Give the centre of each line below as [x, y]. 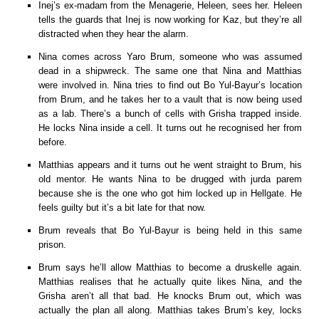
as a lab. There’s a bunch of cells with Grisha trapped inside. [170, 113]
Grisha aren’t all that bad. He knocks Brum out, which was [170, 296]
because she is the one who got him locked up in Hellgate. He [170, 193]
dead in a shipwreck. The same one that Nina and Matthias [170, 70]
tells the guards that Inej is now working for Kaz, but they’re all [170, 19]
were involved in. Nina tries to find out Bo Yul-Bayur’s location [170, 85]
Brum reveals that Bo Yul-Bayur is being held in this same [170, 230]
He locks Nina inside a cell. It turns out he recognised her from [170, 127]
